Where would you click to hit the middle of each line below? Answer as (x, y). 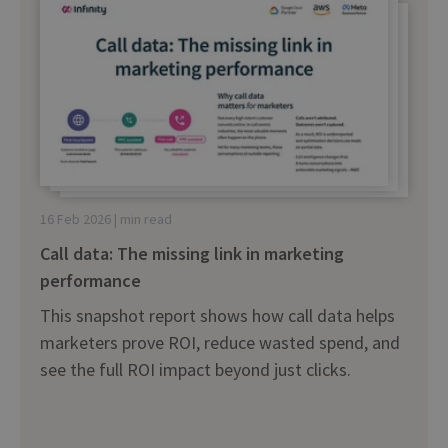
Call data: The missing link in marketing (192, 254)
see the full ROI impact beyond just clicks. (195, 370)
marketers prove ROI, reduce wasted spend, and (220, 343)
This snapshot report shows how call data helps (217, 316)
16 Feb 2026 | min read (106, 219)
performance (90, 281)
